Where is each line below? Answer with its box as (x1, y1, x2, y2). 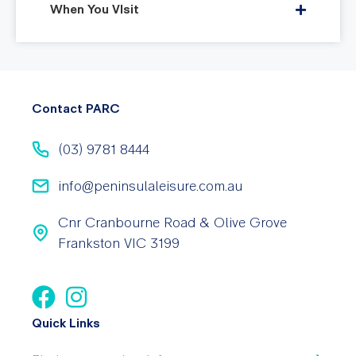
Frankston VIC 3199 (57, 234, 180, 251)
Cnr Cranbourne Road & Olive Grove (57, 214, 287, 230)
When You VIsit (50, 2, 139, 17)
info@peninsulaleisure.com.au (57, 177, 242, 194)
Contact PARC (32, 101, 120, 116)
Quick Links (32, 315, 100, 331)
